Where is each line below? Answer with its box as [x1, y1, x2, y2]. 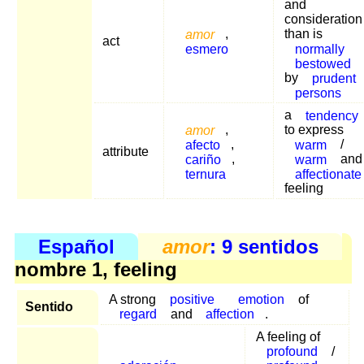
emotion [238, 292, 285, 306]
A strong [109, 292, 159, 306]
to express [284, 123, 344, 137]
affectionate [294, 167, 362, 181]
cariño [184, 152, 221, 167]
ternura [184, 167, 226, 181]
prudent [311, 71, 356, 85]
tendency [305, 108, 358, 123]
